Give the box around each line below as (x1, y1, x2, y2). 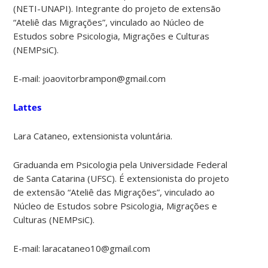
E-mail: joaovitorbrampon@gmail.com (13, 72, 166, 84)
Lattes (13, 100, 42, 113)
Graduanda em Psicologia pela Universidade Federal (13, 158, 228, 170)
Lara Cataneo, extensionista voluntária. (13, 129, 173, 142)
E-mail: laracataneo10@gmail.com (13, 242, 151, 254)
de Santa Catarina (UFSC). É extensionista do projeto (13, 172, 230, 184)
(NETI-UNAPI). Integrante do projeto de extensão (13, 2, 221, 14)
